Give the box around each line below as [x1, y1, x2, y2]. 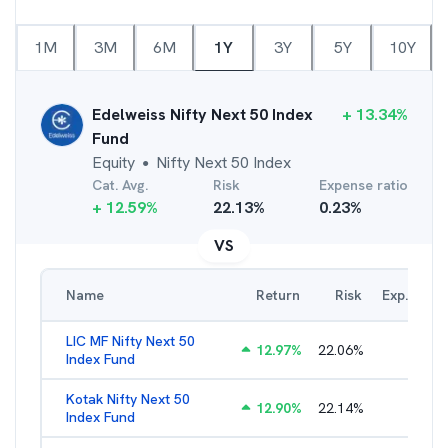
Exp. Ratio [382, 286, 446, 304]
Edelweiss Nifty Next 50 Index [92, 104, 313, 125]
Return [256, 286, 300, 304]
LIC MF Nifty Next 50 [66, 332, 195, 350]
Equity [92, 152, 135, 173]
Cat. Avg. [92, 176, 148, 194]
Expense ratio [319, 176, 408, 194]
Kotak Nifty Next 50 [66, 390, 190, 408]
